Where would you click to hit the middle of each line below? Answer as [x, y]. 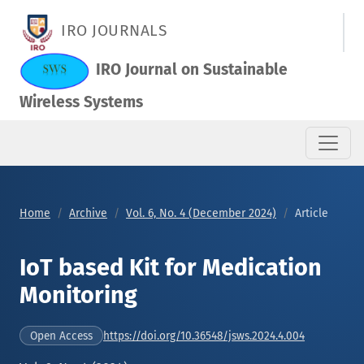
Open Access [61, 336]
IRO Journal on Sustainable [191, 70]
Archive [88, 213]
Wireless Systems [81, 102]
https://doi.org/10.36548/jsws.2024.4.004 [204, 336]
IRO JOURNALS [114, 31]
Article [312, 213]
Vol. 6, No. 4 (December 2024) [201, 213]
